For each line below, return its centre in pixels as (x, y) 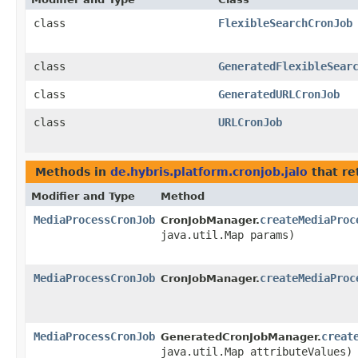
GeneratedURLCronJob (279, 95)
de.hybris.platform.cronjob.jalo (209, 172)
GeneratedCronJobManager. (241, 337)
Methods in (73, 172)
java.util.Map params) (228, 235)
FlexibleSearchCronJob (285, 24)
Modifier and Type (83, 197)
